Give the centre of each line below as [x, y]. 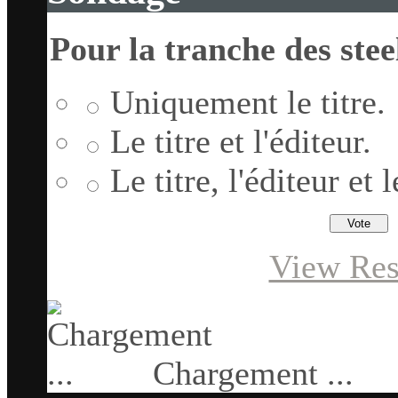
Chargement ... [249, 374]
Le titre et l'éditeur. [241, 142]
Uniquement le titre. [248, 103]
